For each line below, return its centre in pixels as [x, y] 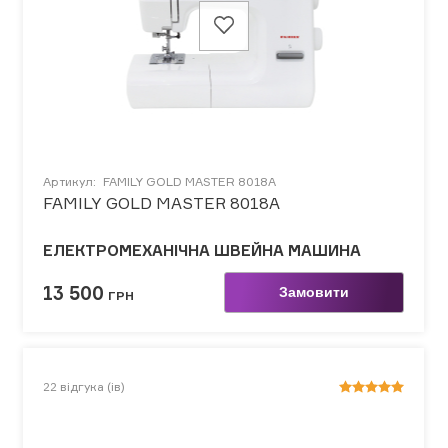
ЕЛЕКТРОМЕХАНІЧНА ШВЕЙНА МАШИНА [202, 250]
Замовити [313, 292]
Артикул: [71, 181]
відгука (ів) [92, 386]
